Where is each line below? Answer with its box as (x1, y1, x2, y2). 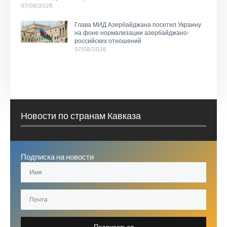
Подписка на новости (21, 152, 94, 162)
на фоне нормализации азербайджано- (74, 29, 189, 36)
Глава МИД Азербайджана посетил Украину (74, 21, 201, 28)
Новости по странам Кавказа (21, 110, 141, 122)
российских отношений (74, 37, 141, 45)
